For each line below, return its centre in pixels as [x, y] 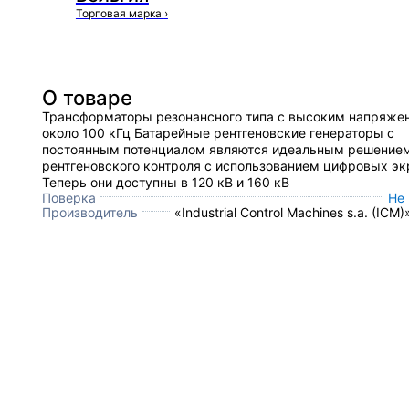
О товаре [87, 98]
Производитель [90, 212]
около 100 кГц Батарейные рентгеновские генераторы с [218, 133]
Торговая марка [120, 13]
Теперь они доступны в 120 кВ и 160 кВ [166, 182]
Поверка [69, 198]
